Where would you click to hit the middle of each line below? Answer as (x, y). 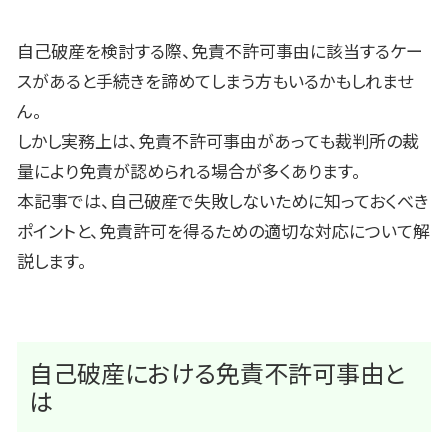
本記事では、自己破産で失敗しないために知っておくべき (223, 201)
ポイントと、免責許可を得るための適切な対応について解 (223, 231)
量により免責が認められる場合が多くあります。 (189, 171)
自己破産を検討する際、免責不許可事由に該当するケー (220, 51)
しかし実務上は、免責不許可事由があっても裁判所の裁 (218, 141)
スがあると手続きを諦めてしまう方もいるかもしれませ (215, 81)
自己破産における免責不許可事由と (217, 373)
